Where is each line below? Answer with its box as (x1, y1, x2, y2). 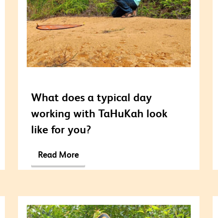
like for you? (31, 122, 91, 136)
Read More (37, 149, 79, 161)
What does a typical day (31, 90, 152, 104)
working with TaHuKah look (31, 106, 168, 120)
